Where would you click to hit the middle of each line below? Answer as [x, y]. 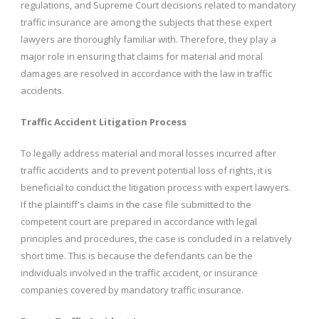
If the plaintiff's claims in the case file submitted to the [136, 204]
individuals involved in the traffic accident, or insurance [139, 272]
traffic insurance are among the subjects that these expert [146, 22]
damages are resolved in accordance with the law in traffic [146, 73]
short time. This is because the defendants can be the [137, 255]
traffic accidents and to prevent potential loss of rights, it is [146, 170]
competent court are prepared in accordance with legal [139, 221]
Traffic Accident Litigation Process [104, 121]
